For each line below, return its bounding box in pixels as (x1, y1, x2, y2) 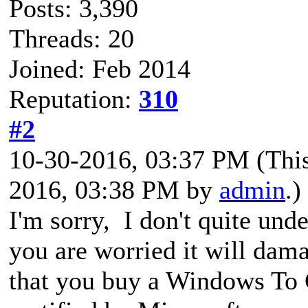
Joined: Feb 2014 (9, 54, 190, 83)
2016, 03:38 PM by (9, 175, 219, 204)
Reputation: (9, 84, 139, 113)
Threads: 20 (9, 23, 134, 53)
